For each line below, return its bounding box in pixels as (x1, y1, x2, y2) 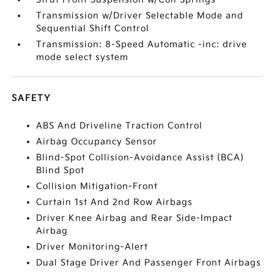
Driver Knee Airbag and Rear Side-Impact (36, 213, 233, 223)
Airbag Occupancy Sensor (36, 136, 158, 147)
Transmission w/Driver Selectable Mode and (36, 10, 244, 21)
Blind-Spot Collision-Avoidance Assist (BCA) (36, 152, 245, 163)
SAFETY (12, 93, 51, 103)
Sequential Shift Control (36, 23, 150, 34)
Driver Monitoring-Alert (36, 242, 149, 252)
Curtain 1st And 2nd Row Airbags (36, 197, 193, 207)
